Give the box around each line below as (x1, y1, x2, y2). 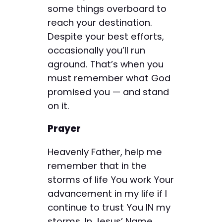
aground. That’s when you (48, 57, 164, 70)
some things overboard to (48, 2, 166, 15)
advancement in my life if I (48, 187, 167, 200)
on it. (48, 99, 69, 112)
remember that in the (48, 159, 147, 172)
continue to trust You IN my (48, 201, 170, 214)
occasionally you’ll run (48, 44, 145, 56)
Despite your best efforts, (48, 30, 164, 43)
